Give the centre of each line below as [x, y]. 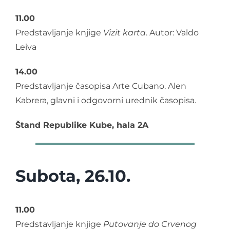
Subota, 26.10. [73, 176]
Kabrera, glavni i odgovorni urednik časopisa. [106, 100]
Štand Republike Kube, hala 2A [82, 125]
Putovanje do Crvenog [150, 224]
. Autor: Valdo [172, 32]
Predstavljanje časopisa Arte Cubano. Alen [101, 86]
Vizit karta [123, 32]
